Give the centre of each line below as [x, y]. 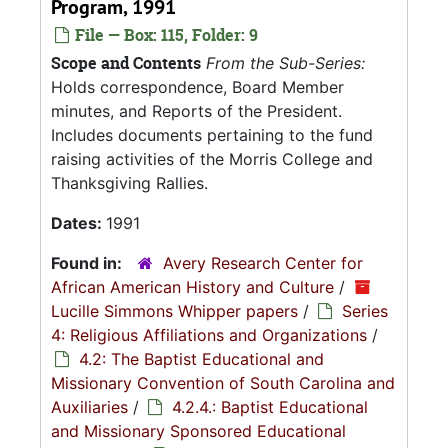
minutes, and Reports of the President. [196, 111]
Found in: [88, 263]
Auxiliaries [89, 407]
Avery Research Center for [263, 263]
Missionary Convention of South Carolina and [223, 383]
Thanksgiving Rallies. [129, 183]
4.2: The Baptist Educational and [201, 359]
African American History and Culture [192, 287]
